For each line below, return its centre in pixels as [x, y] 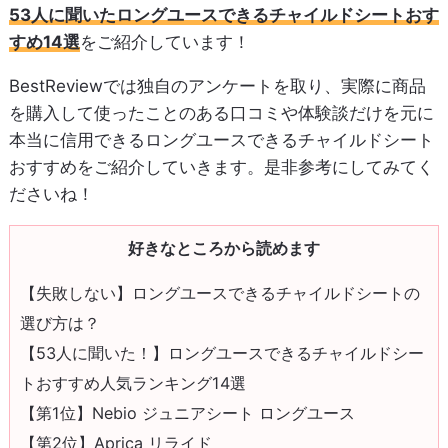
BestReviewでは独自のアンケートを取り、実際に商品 [217, 86]
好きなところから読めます [223, 248]
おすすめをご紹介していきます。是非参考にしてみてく [221, 167]
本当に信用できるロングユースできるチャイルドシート [221, 140]
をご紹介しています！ [164, 42]
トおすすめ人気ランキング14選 [132, 382]
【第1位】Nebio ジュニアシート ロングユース [187, 412]
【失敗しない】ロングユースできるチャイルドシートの [219, 292]
